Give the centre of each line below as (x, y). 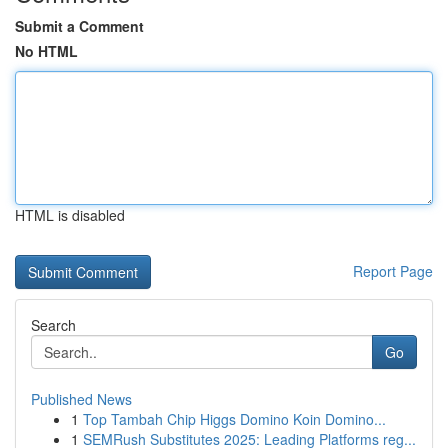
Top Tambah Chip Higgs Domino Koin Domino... (234, 419)
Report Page (393, 271)
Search (53, 325)
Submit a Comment (79, 26)
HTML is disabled (70, 215)
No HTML (46, 51)
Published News (81, 399)
